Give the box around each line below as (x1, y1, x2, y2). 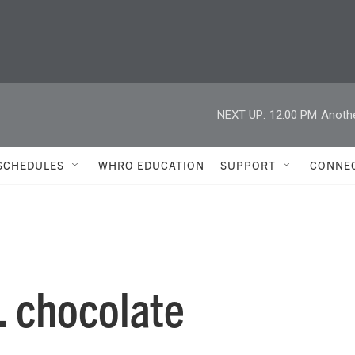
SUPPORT (220, 158, 276, 172)
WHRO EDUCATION (98, 158, 204, 172)
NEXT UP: (217, 107, 265, 122)
